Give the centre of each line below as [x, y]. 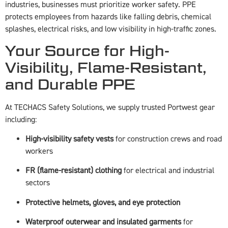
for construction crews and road [168, 139]
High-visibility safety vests [69, 139]
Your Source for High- [87, 51]
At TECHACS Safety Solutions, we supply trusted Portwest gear [110, 107]
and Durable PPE [70, 84]
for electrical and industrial [168, 171]
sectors [38, 183]
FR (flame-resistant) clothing [74, 171]
